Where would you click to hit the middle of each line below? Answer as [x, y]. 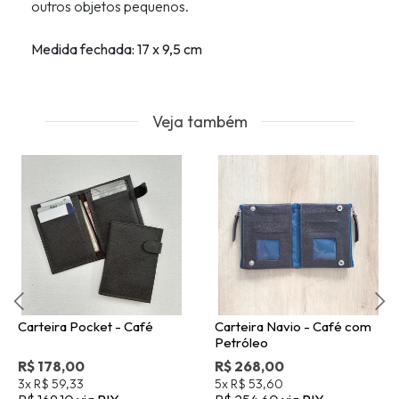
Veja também [199, 122]
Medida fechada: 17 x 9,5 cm [117, 49]
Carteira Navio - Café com [293, 327]
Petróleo [241, 343]
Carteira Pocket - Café [85, 327]
